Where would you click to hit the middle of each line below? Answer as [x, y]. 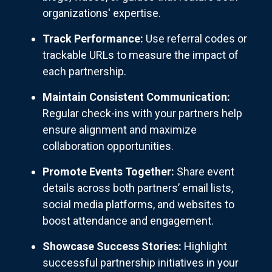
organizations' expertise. [102, 13]
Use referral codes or [195, 39]
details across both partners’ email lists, [138, 188]
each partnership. [84, 72]
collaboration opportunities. [108, 146]
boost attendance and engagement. [128, 221]
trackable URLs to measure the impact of [141, 55]
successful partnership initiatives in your [141, 263]
